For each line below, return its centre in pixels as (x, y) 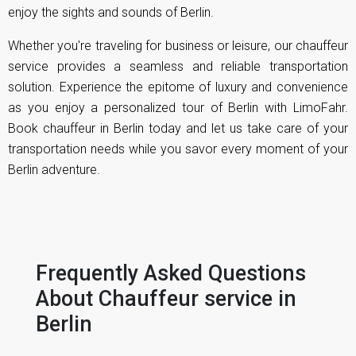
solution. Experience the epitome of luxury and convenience (178, 87)
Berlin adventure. (54, 169)
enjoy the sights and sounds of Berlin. (111, 12)
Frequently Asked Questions (171, 273)
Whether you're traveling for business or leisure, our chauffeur (178, 45)
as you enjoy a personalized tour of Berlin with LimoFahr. (178, 107)
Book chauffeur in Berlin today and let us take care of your (178, 128)
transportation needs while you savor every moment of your (178, 149)
